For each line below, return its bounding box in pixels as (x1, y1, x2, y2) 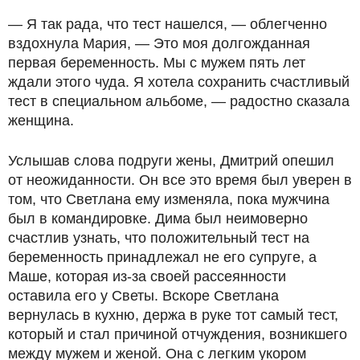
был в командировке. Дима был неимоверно (8, 211, 308, 227)
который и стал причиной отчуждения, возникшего (8, 326, 347, 342)
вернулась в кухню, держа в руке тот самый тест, (8, 307, 338, 323)
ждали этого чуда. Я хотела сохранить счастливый (8, 74, 350, 90)
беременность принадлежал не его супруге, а (8, 249, 317, 265)
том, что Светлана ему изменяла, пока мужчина (8, 191, 329, 207)
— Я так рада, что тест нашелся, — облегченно (8, 16, 327, 32)
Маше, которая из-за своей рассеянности (8, 268, 286, 284)
